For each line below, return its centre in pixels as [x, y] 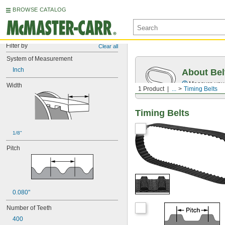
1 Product [151, 89]
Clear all [108, 46]
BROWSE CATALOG [40, 10]
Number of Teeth [29, 208]
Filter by [17, 46]
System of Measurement [39, 59]
